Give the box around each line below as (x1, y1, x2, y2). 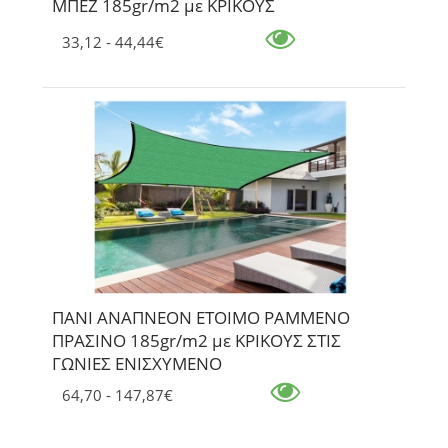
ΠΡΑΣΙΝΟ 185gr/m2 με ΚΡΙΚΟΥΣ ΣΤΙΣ (52, 328, 341, 352)
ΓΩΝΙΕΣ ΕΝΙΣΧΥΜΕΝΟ (52, 351, 222, 375)
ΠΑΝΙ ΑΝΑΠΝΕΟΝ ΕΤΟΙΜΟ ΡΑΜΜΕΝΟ (52, 305, 350, 329)
